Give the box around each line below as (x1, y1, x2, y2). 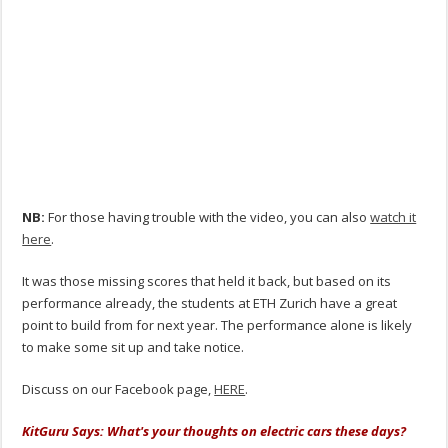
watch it (370, 208, 417, 227)
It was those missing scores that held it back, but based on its (22, 272, 392, 291)
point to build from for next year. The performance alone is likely (22, 316, 413, 335)
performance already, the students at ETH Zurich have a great (22, 294, 398, 313)
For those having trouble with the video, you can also (45, 208, 371, 227)
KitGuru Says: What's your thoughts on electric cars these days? (22, 422, 407, 441)
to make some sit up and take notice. (22, 338, 245, 357)
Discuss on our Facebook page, (22, 380, 215, 399)
